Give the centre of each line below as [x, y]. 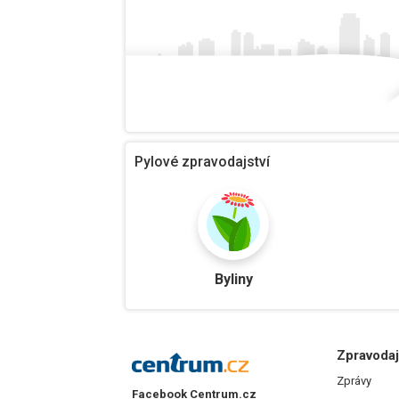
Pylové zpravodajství [202, 162]
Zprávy [354, 381]
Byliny [233, 280]
